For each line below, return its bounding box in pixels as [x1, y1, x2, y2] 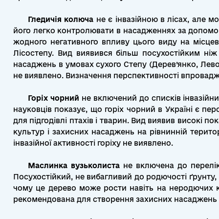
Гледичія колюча [28, 15, 94, 23]
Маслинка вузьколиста [28, 161, 120, 170]
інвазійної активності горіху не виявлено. [13, 139, 173, 147]
